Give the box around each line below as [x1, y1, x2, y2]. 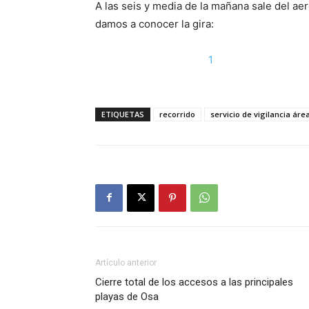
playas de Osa [95, 290, 159, 303]
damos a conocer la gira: [95, 17, 214, 30]
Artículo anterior [95, 257, 157, 268]
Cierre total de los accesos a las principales [95, 275, 293, 288]
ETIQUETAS [101, 108, 144, 119]
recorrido [159, 108, 195, 119]
